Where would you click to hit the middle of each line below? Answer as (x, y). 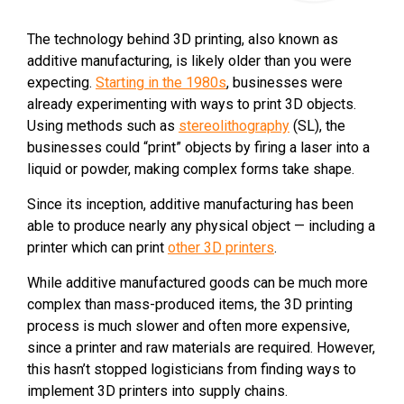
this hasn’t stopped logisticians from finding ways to (192, 370)
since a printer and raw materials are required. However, (201, 348)
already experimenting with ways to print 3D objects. (192, 105)
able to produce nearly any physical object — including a (201, 226)
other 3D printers (221, 248)
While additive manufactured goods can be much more (197, 283)
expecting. (61, 83)
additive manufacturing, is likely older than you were (189, 61)
